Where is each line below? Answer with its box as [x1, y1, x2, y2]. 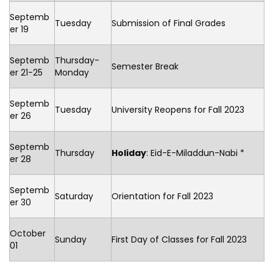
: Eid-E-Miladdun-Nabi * [146, 147, 244, 159]
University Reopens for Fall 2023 [112, 104, 244, 116]
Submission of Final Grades [112, 17, 225, 29]
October [10, 227, 46, 239]
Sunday [55, 233, 87, 246]
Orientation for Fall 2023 [112, 190, 213, 202]
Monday [55, 66, 89, 79]
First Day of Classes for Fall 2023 [112, 233, 247, 246]
